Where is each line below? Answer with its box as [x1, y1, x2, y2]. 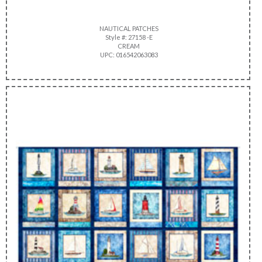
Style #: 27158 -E [104, 33, 153, 41]
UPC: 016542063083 [98, 50, 158, 58]
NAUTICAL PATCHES [98, 24, 158, 32]
